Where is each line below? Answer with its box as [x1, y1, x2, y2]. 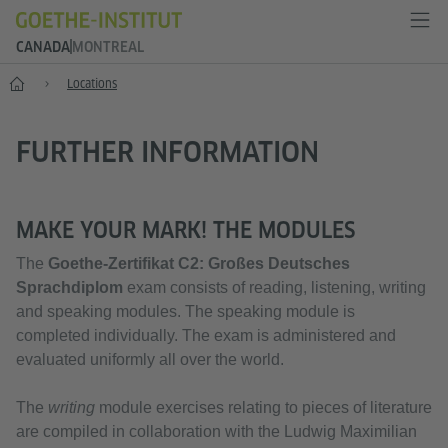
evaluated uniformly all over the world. [16, 351, 284, 368]
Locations [67, 76, 117, 91]
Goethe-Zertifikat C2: [48, 255, 204, 272]
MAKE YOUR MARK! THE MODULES [16, 217, 355, 243]
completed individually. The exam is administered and [16, 327, 396, 344]
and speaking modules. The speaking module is [16, 303, 355, 320]
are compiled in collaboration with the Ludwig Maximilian [16, 423, 417, 440]
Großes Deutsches [208, 255, 350, 272]
